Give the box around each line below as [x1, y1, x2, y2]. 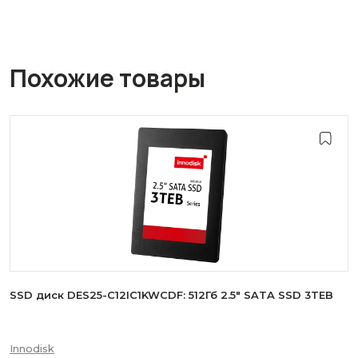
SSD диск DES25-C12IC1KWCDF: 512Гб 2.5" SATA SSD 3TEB [10, 288, 333, 301]
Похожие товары [10, 62, 205, 94]
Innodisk [10, 342, 54, 355]
